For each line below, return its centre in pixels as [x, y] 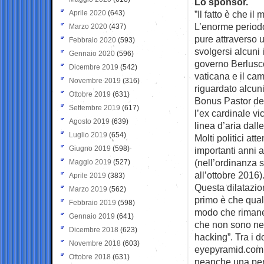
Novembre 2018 [95, 243]
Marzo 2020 [88, 26]
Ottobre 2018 [90, 257]
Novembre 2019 [95, 80]
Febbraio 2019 [93, 202]
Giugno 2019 [90, 148]
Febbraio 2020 [93, 40]
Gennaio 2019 [92, 216]
